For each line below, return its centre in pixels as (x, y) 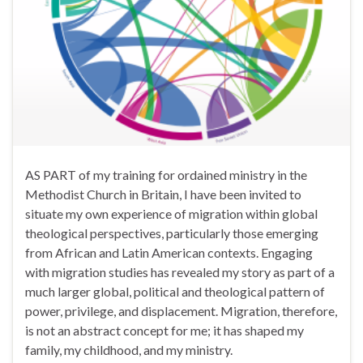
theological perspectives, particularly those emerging (172, 233)
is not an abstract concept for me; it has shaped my (164, 330)
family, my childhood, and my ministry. (129, 349)
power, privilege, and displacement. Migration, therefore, (181, 310)
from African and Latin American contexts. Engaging (169, 252)
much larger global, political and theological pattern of (175, 291)
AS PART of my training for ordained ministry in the (166, 174)
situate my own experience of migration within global (171, 213)
